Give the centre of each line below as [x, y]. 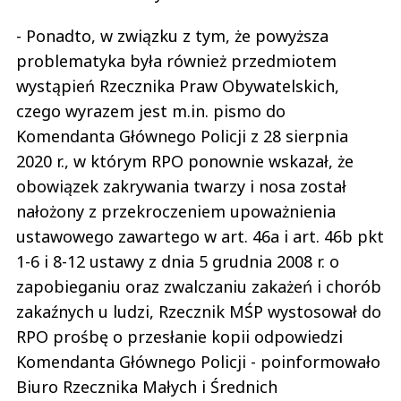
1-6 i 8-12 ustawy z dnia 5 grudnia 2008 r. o [178, 261]
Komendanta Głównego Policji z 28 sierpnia [182, 136]
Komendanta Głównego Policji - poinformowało [198, 361]
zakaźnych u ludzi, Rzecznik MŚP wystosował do [199, 311]
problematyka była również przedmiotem [176, 60]
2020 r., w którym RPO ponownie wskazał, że [185, 161]
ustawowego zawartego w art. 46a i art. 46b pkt [200, 236]
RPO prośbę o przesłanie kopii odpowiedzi [179, 336]
